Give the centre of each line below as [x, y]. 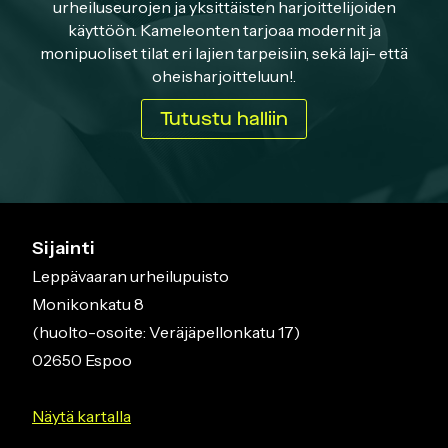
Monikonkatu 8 [88, 303]
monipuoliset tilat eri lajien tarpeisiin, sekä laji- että [224, 53]
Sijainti [63, 247]
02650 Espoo [82, 359]
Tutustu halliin [224, 118]
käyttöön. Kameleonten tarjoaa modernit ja [224, 30]
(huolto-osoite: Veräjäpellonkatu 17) [166, 331]
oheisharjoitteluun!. [224, 76]
